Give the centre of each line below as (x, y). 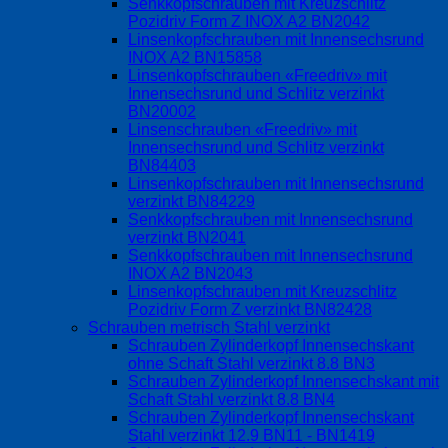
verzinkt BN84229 (191, 201)
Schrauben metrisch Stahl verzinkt (209, 327)
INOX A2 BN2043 (190, 273)
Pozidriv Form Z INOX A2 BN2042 (249, 21)
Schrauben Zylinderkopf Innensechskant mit (283, 381)
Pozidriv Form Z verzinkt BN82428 (250, 309)
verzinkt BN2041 (187, 237)
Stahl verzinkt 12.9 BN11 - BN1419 (251, 435)
